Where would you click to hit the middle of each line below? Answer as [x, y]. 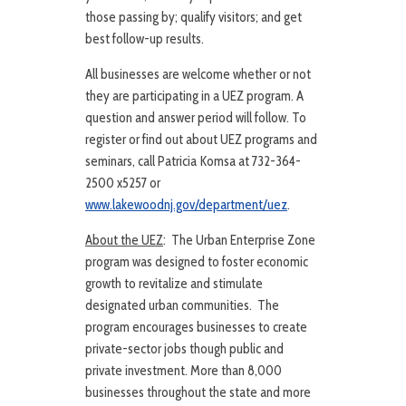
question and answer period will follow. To [196, 118]
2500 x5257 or [123, 184]
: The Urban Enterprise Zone [239, 241]
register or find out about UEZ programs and [201, 140]
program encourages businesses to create [196, 328]
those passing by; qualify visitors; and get [193, 18]
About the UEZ [124, 241]
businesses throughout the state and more [198, 393]
